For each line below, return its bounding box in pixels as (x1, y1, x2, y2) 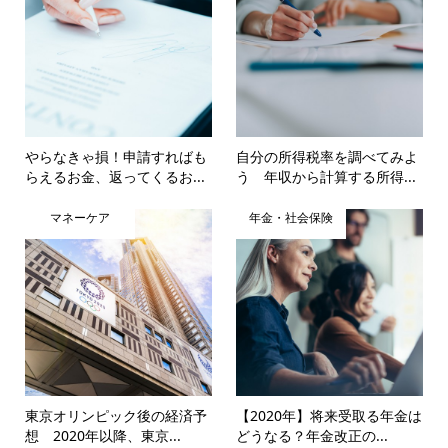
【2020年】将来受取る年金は (236, 405, 423, 425)
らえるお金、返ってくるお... (24, 167, 205, 187)
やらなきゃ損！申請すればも (24, 147, 207, 167)
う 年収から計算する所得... (236, 167, 417, 187)
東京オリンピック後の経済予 (24, 405, 207, 425)
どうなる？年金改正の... (236, 425, 389, 445)
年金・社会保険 (249, 209, 334, 227)
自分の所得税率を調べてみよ (236, 147, 419, 167)
